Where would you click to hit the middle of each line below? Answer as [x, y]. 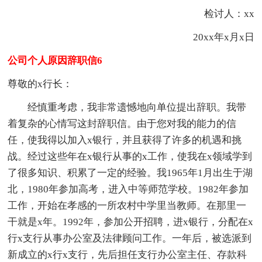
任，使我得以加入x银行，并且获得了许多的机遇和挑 [125, 140]
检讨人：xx [219, 13]
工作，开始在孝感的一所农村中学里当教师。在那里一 [127, 205]
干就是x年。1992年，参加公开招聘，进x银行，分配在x [131, 222]
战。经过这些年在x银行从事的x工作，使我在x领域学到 [130, 156]
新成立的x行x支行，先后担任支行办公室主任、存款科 [127, 254]
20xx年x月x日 [213, 37]
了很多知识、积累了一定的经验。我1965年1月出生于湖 [130, 173]
